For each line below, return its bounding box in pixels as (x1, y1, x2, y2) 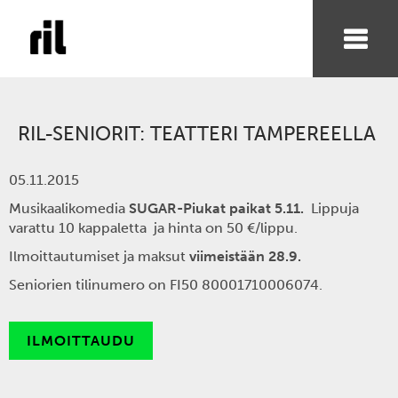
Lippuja (311, 200, 359, 217)
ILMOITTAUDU (27, 332, 135, 349)
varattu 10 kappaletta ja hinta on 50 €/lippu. (9, 219, 308, 236)
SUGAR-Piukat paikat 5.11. (129, 200, 311, 217)
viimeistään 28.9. (189, 248, 301, 265)
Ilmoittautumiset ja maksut (9, 248, 189, 265)
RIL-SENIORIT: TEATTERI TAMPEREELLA (18, 122, 376, 146)
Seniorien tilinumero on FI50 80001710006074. (9, 276, 322, 293)
